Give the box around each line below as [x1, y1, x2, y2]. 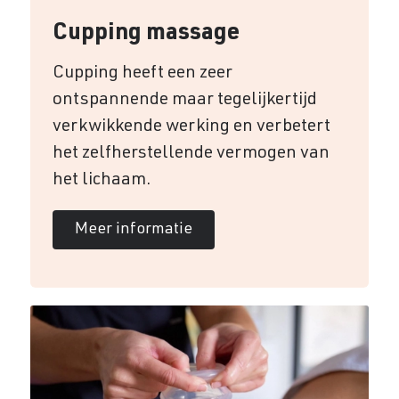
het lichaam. [52, 171, 151, 190]
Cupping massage [52, 21, 240, 45]
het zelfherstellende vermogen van [52, 144, 330, 163]
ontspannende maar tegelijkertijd [52, 91, 317, 110]
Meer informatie [74, 221, 192, 238]
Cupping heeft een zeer [52, 64, 232, 83]
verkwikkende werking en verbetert [52, 118, 330, 136]
